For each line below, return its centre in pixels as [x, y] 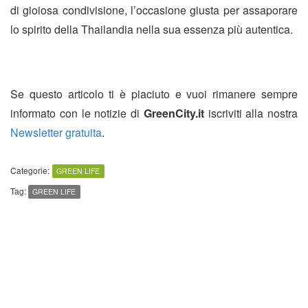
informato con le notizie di [77, 113]
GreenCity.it [174, 113]
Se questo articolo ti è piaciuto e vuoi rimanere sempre [154, 94]
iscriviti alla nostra [251, 113]
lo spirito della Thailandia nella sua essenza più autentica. [152, 30]
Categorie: [30, 170]
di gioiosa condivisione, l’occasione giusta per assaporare [154, 10]
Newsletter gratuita [56, 133]
